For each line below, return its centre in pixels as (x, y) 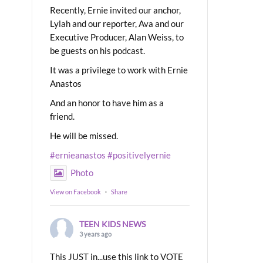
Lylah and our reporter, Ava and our (117, 23)
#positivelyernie (139, 155)
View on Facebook (75, 191)
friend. (62, 116)
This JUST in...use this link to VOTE (117, 256)
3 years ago (95, 234)
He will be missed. (84, 135)
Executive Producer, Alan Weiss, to (117, 37)
